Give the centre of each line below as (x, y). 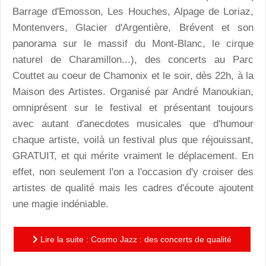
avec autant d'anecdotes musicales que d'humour (133, 123)
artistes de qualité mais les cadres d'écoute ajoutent (133, 188)
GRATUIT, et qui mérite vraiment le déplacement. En (133, 156)
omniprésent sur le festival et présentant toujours (133, 107)
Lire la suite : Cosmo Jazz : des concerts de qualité (135, 240)
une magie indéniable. (61, 204)
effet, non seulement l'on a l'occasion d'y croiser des (133, 172)
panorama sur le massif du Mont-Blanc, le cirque (133, 43)
